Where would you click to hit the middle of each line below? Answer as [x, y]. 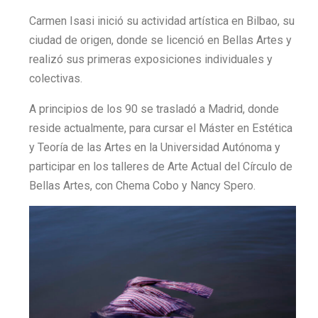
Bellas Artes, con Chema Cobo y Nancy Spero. [142, 185]
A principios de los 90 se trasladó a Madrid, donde [154, 109]
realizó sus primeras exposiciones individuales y [151, 59]
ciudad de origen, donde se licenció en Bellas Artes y [160, 40]
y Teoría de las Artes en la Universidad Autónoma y [155, 147]
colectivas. [56, 78]
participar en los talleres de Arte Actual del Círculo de [161, 166]
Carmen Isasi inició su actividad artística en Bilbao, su [162, 21]
